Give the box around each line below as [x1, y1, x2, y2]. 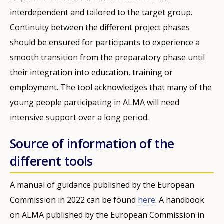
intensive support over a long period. [10, 111, 149, 123]
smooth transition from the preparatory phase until [10, 51, 205, 63]
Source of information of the [10, 134, 174, 152]
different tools [10, 152, 93, 169]
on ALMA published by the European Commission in [10, 209, 204, 220]
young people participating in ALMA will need [10, 96, 179, 108]
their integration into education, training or [10, 66, 173, 78]
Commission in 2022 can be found [10, 194, 138, 205]
